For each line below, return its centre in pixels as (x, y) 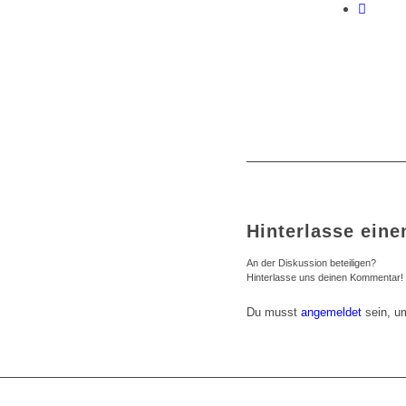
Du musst (274, 312)
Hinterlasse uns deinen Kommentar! (325, 277)
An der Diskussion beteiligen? (311, 262)
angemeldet (331, 312)
